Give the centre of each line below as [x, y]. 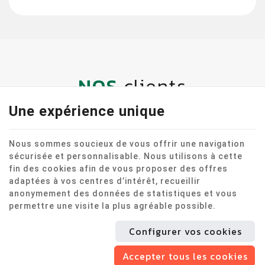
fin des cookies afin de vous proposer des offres [118, 169]
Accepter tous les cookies [185, 256]
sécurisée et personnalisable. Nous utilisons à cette [126, 156]
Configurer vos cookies [185, 231]
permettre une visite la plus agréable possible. [112, 206]
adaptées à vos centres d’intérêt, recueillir [105, 181]
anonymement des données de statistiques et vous [123, 193]
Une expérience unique [87, 111]
